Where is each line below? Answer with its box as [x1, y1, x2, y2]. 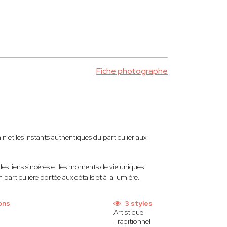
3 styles [123, 199, 153, 208]
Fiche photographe [96, 66, 168, 77]
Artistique [113, 208, 143, 217]
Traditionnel [113, 217, 150, 226]
